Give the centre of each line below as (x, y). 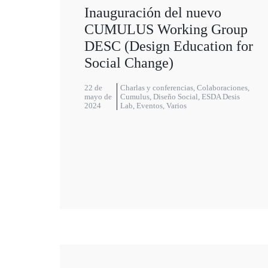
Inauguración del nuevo (153, 13)
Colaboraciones (222, 88)
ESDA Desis (220, 97)
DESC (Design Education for (169, 46)
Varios (176, 106)
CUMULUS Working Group (166, 30)
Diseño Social (175, 97)
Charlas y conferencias (156, 88)
